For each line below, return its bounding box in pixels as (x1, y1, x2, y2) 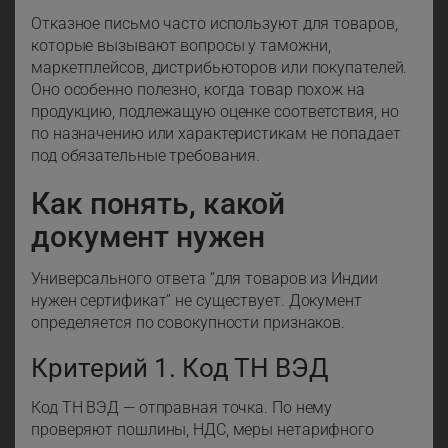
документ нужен (31, 219, 265, 255)
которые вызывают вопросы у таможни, (31, 36, 331, 56)
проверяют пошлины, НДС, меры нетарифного (31, 420, 374, 440)
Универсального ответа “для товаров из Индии (31, 269, 378, 289)
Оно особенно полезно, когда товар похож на (31, 80, 365, 100)
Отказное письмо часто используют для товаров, (31, 14, 398, 34)
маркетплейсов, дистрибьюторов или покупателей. (31, 58, 408, 78)
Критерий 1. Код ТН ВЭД (31, 353, 329, 384)
